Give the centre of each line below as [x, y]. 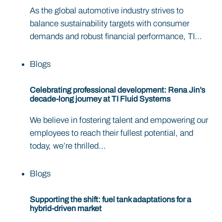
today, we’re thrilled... [68, 146]
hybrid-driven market [66, 209]
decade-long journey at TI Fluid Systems [100, 99]
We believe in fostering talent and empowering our [119, 120]
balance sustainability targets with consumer [110, 23]
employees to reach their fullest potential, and [111, 133]
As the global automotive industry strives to [107, 10]
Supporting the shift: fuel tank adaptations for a [111, 200]
